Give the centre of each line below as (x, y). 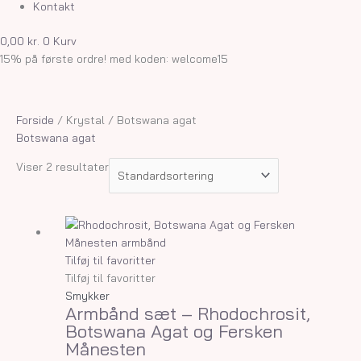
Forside (35, 120)
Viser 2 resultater (62, 166)
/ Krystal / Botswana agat (125, 120)
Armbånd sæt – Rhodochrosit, (188, 313)
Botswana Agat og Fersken (174, 331)
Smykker (88, 295)
